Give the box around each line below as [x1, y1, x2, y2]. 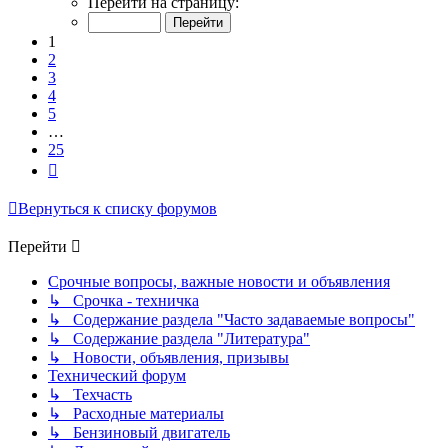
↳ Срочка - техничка [48, 292, 199, 310]
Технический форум [48, 367, 186, 385]
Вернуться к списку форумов [18, 200, 217, 218]
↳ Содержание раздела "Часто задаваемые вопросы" [48, 311, 415, 329]
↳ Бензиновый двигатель [48, 424, 230, 442]
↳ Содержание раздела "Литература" [48, 330, 310, 348]
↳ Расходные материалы [48, 405, 224, 423]
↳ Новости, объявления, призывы [48, 349, 289, 367]
